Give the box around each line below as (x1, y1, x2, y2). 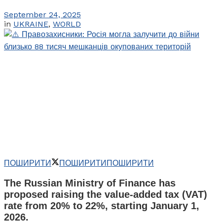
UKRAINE (13, 19, 48, 29)
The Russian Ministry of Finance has (4, 177, 176, 188)
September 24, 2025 (4, 9, 81, 19)
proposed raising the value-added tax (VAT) (4, 188, 207, 200)
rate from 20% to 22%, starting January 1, (4, 200, 199, 211)
